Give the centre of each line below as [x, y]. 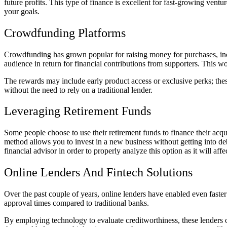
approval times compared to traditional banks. [77, 203]
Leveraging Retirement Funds [78, 111]
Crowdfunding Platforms [65, 33]
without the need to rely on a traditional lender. [78, 90]
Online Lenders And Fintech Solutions [98, 173]
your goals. [22, 11]
